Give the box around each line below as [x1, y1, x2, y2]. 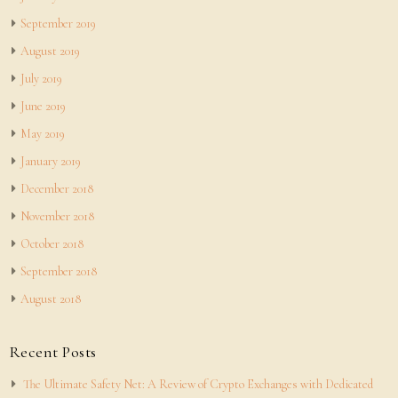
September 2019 [20, 16, 96, 31]
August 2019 [20, 44, 80, 59]
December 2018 [20, 181, 93, 196]
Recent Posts [8, 342, 97, 362]
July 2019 [20, 71, 62, 86]
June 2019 [20, 99, 66, 114]
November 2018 [20, 209, 94, 224]
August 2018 [20, 291, 81, 306]
